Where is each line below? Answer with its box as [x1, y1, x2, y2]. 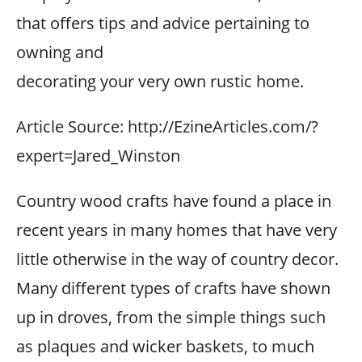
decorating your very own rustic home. [16, 70, 304, 92]
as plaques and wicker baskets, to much [16, 335, 314, 357]
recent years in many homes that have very [16, 219, 337, 241]
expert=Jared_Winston [16, 145, 180, 166]
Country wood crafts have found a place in [16, 190, 331, 212]
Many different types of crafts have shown [16, 277, 330, 299]
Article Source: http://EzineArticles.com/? [16, 116, 318, 137]
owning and [16, 41, 103, 63]
